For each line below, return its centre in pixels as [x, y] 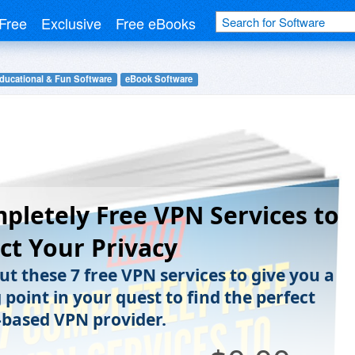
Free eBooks [156, 23]
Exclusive [71, 23]
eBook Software [159, 79]
